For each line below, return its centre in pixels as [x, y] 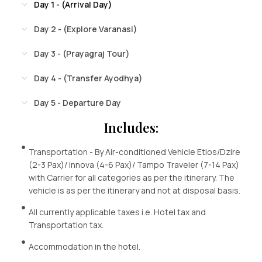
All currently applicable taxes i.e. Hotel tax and [118, 212]
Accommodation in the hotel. [85, 247]
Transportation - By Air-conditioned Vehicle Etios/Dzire [135, 152]
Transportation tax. [66, 225]
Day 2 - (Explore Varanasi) [85, 29]
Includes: [131, 128]
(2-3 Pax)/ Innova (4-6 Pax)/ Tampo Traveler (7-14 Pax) [134, 165]
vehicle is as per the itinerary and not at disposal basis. [135, 191]
